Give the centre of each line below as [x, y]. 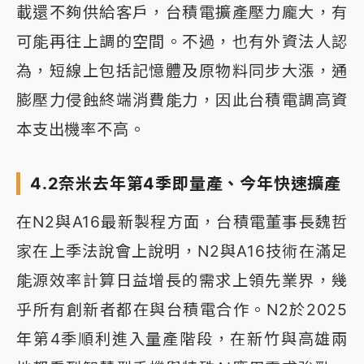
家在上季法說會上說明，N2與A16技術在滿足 [182, 251]
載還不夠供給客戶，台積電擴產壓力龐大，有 [182, 12]
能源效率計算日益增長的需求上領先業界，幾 [182, 280]
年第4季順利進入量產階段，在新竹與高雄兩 [182, 338]
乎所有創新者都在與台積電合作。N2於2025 [182, 309]
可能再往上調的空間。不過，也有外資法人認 [182, 41]
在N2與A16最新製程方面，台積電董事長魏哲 [182, 221]
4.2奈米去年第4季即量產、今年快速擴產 [186, 183]
